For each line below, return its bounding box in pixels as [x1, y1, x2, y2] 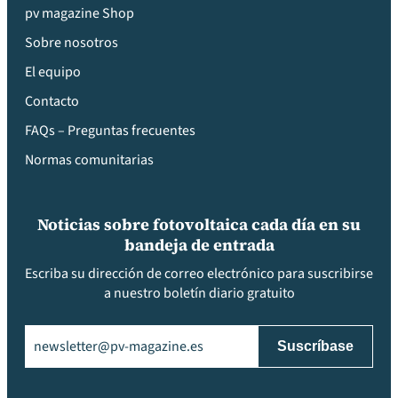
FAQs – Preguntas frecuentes [25, 121, 195, 140]
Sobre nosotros [25, 33, 118, 52]
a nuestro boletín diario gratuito [103, 283, 295, 303]
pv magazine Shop [25, 4, 134, 23]
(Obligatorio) [57, 324, 134, 344]
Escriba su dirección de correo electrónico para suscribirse [25, 264, 373, 283]
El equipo [25, 62, 81, 82]
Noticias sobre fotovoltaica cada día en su [37, 213, 361, 235]
